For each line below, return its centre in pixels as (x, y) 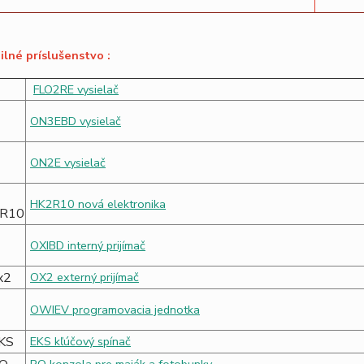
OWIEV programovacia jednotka (115, 310)
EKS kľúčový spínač (80, 341)
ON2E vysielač (67, 162)
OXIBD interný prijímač (87, 245)
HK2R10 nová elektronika (97, 204)
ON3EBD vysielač (75, 121)
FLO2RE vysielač (76, 89)
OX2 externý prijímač (84, 277)
